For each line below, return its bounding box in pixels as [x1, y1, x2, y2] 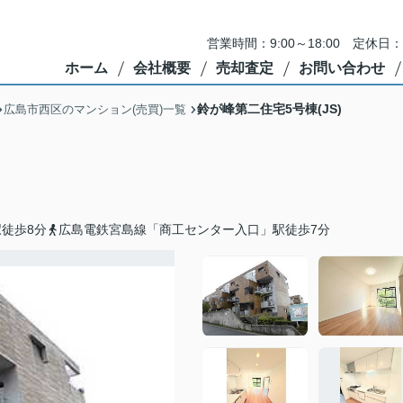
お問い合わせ [298, 60, 385, 76]
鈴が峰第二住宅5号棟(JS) [197, 102, 342, 116]
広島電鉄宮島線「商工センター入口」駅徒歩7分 [58, 222, 330, 237]
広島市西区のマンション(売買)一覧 [4, 103, 186, 116]
